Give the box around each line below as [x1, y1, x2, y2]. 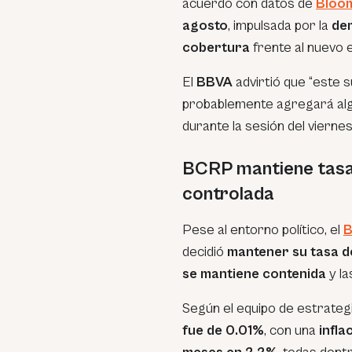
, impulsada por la [228, 17, 332, 34]
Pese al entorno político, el [182, 222, 343, 238]
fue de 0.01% [182, 322, 264, 339]
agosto [182, 17, 228, 34]
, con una [264, 322, 319, 339]
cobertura [182, 39, 250, 56]
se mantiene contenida [182, 266, 326, 282]
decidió [182, 244, 227, 260]
